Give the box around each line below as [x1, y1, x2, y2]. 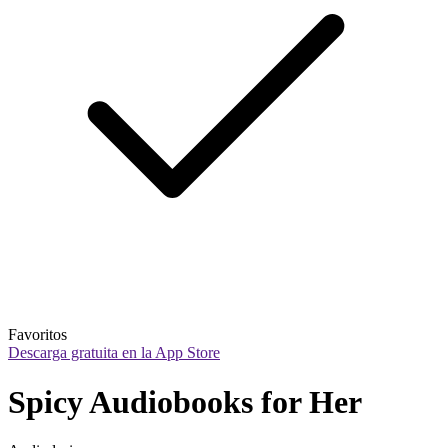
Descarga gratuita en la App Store [8, 344, 220, 362]
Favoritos [8, 326, 67, 344]
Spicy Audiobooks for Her [8, 383, 362, 420]
